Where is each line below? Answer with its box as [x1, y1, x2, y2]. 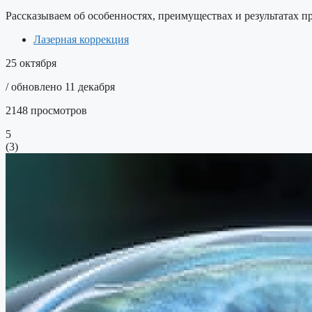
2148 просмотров [6, 104, 87, 117]
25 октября [6, 57, 56, 70]
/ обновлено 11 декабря [6, 81, 115, 93]
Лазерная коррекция [33, 33, 129, 46]
